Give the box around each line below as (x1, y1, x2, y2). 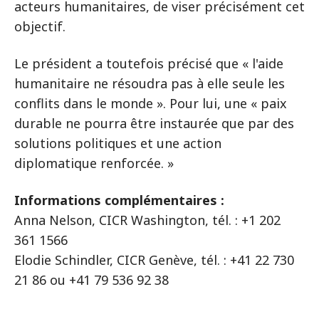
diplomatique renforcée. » (14, 155, 174, 172)
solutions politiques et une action (14, 135, 221, 152)
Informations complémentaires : (14, 192, 224, 209)
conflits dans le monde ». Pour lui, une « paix (14, 95, 287, 112)
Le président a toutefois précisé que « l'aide (14, 55, 283, 72)
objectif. (14, 18, 66, 35)
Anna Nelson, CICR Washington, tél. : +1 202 (14, 211, 281, 229)
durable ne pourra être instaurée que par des (14, 115, 294, 132)
